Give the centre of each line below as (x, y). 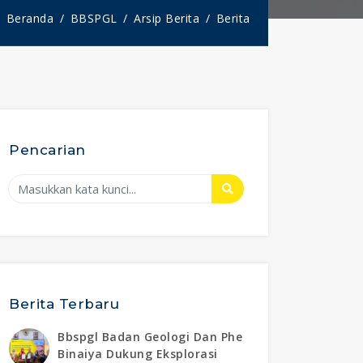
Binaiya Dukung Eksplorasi (138, 353)
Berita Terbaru (64, 303)
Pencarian (47, 150)
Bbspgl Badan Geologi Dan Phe (150, 336)
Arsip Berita (167, 18)
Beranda (30, 18)
